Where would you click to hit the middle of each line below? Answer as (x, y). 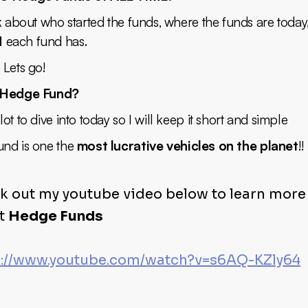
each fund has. (45, 42)
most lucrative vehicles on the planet (187, 146)
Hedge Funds (56, 217)
